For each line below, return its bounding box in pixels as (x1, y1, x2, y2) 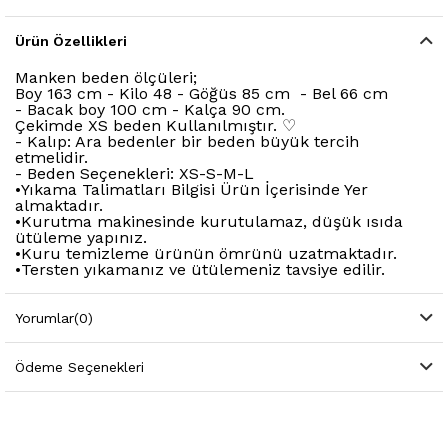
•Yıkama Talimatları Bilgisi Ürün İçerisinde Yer (15, 180, 368, 200)
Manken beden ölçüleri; (15, 68, 197, 88)
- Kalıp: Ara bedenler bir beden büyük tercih (15, 132, 359, 152)
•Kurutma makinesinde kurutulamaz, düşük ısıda (15, 212, 403, 232)
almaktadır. (15, 196, 103, 216)
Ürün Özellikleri (15, 33, 127, 50)
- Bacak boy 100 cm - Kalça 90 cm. (15, 100, 285, 120)
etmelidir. (15, 148, 88, 168)
